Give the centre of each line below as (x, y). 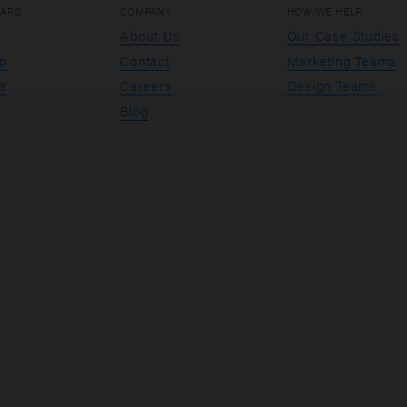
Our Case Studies (343, 35)
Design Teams (332, 85)
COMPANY (146, 11)
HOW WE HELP (325, 11)
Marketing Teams (342, 60)
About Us (150, 35)
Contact (145, 60)
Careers (146, 85)
